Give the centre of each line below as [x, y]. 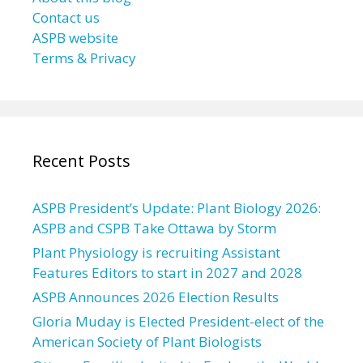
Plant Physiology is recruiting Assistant [156, 252]
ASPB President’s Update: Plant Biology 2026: [177, 208]
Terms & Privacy [84, 58]
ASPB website [75, 38]
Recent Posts [81, 161]
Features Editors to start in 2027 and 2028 [167, 273]
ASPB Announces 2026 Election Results [156, 297]
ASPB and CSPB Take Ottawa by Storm [154, 228]
